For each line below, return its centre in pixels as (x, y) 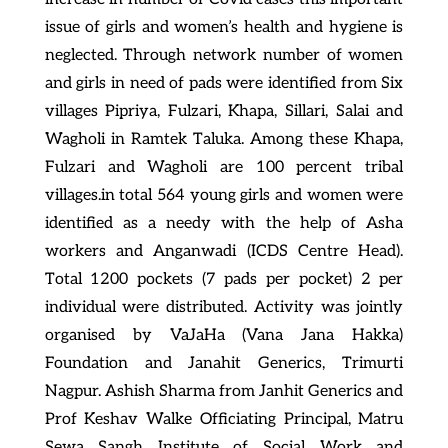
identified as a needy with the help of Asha (224, 223)
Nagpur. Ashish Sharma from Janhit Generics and (224, 391)
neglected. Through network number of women (224, 55)
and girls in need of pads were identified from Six (224, 83)
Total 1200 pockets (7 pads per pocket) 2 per (224, 279)
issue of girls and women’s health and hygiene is (224, 27)
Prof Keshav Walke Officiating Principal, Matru (224, 419)
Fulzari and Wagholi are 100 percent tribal (224, 167)
